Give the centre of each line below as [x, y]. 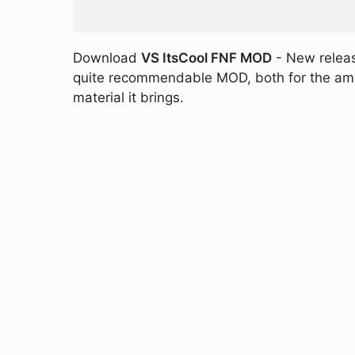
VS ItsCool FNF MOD [206, 58]
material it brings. [128, 97]
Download [107, 58]
